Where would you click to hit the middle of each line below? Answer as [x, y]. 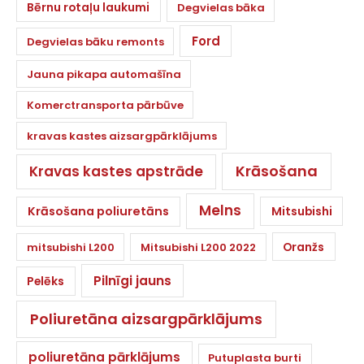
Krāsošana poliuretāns [98, 212]
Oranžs [304, 247]
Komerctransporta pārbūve [105, 105]
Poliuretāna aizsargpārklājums [147, 319]
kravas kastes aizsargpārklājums [121, 136]
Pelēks [46, 282]
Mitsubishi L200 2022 [199, 247]
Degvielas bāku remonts [95, 41]
